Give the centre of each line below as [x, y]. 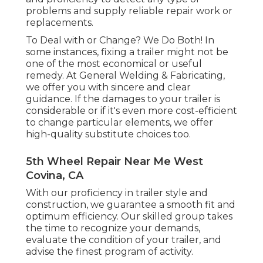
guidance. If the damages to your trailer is [123, 99]
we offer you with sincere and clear [108, 87]
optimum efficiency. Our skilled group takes [129, 217]
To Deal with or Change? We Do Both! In [120, 41]
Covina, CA [55, 176]
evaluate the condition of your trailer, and [124, 240]
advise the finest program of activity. [109, 252]
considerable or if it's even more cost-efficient [131, 111]
